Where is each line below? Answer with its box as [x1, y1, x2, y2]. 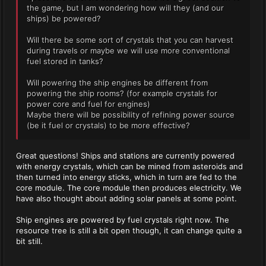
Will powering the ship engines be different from [27, 78, 208, 87]
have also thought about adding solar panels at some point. [16, 194, 237, 203]
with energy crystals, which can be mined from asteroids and [16, 161, 243, 171]
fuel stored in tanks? [27, 56, 103, 66]
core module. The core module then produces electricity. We [16, 183, 242, 192]
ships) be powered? [27, 14, 101, 23]
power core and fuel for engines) [27, 99, 150, 109]
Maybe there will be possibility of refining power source [27, 110, 235, 119]
